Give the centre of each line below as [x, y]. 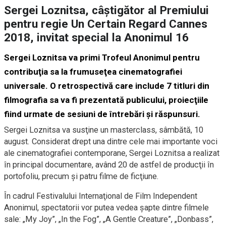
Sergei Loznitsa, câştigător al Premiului [106, 11]
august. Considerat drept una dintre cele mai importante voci [111, 142]
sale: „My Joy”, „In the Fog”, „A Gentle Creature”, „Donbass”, [109, 219]
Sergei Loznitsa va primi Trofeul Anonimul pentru [102, 58]
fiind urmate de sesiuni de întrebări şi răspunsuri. [102, 114]
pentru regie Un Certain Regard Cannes [106, 24]
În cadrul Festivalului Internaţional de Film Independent [101, 196]
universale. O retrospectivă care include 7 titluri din [107, 86]
